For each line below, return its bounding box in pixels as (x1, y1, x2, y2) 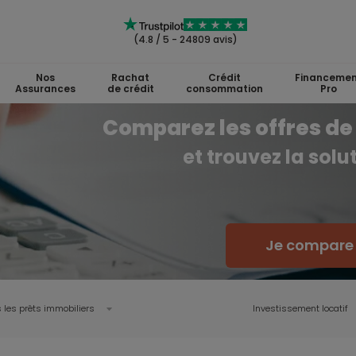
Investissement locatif (253, 302, 348, 315)
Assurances (14, 82, 75, 95)
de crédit (106, 82, 154, 95)
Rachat (111, 71, 149, 84)
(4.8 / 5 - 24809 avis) (133, 33, 238, 46)
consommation (185, 82, 263, 95)
